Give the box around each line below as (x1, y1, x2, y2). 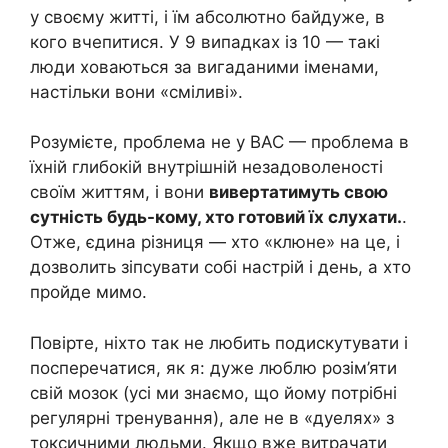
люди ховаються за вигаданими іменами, (30, 56, 379, 77)
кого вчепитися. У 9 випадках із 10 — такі (30, 31, 380, 52)
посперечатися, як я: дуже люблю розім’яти (30, 357, 397, 378)
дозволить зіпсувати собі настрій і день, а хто (30, 257, 411, 278)
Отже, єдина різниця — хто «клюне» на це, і (30, 232, 400, 253)
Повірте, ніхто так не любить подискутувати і (30, 332, 408, 353)
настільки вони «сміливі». (30, 81, 243, 102)
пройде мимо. (30, 282, 147, 303)
